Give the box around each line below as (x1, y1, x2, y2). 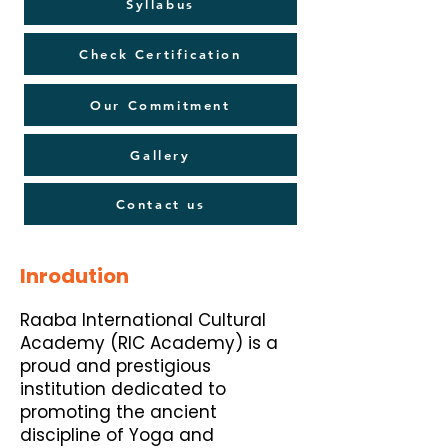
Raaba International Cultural (20, 308, 266, 332)
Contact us (115, 196, 206, 212)
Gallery (130, 147, 191, 163)
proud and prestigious (20, 354, 211, 378)
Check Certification (79, 46, 242, 62)
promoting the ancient (20, 400, 217, 424)
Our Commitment (90, 97, 231, 113)
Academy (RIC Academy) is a (20, 331, 278, 355)
